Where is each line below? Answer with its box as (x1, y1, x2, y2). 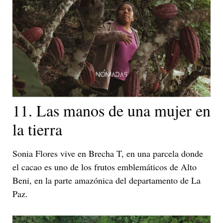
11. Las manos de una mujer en (12, 99, 211, 121)
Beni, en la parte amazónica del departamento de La (12, 174, 201, 186)
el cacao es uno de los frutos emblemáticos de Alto (12, 160, 197, 173)
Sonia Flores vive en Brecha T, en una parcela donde (12, 147, 203, 159)
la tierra (12, 118, 62, 140)
